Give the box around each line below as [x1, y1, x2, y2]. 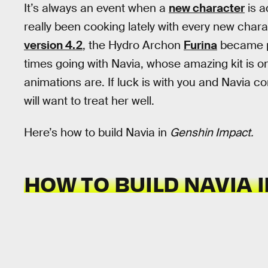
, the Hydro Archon [83, 38, 184, 53]
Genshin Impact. [170, 124, 254, 140]
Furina [184, 38, 217, 53]
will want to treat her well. [24, 93, 154, 108]
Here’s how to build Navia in [24, 124, 170, 140]
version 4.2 [24, 38, 83, 53]
